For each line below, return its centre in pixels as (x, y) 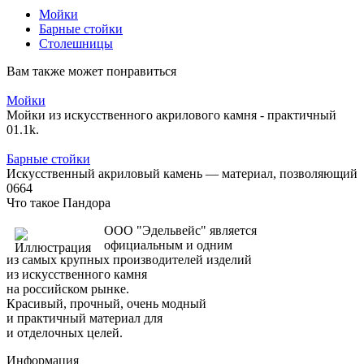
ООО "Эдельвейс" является (180, 231)
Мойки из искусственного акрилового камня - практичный (171, 115)
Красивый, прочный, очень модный (106, 304)
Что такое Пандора (58, 203)
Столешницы (76, 44)
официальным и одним (168, 245)
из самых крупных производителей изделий (129, 260)
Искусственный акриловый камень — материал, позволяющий (182, 174)
